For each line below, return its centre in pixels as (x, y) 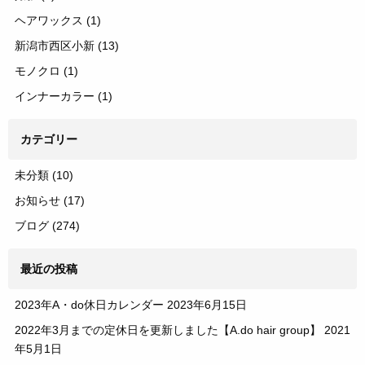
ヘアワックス (51, 20)
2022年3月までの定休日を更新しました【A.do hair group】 (168, 330)
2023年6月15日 (207, 304)
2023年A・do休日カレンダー (89, 304)
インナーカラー (56, 96)
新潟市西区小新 (56, 45)
